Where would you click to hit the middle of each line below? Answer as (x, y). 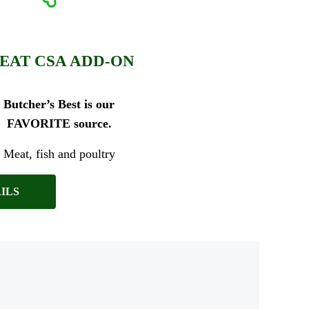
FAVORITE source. (59, 123)
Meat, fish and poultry (59, 153)
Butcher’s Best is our (59, 104)
